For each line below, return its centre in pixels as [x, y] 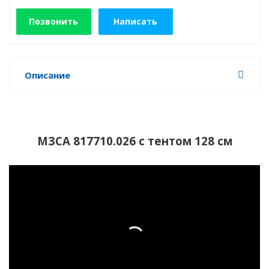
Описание [47, 75]
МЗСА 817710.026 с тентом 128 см [134, 141]
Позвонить [54, 21]
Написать [136, 21]
